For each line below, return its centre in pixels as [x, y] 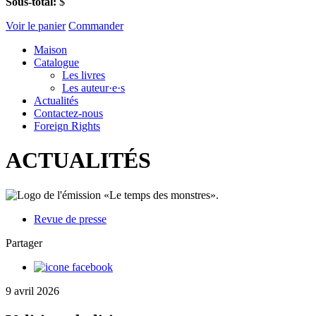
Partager [24, 243]
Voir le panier [36, 25]
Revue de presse [70, 219]
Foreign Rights [67, 126]
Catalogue [56, 62]
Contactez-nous [68, 113]
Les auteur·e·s [93, 87]
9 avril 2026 [32, 291]
